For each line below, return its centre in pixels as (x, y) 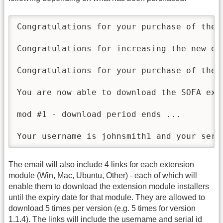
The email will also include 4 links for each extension (101, 164)
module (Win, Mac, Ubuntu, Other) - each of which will (103, 175)
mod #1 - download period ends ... (99, 114)
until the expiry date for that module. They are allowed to (107, 197)
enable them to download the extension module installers (109, 186)
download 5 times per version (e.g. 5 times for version (102, 208)
